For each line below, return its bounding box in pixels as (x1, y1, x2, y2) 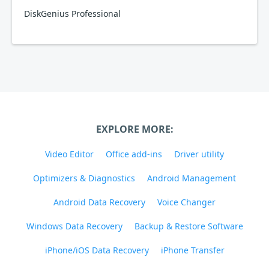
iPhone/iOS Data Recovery (44, 244, 149, 256)
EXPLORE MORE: (95, 122, 174, 136)
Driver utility (174, 148, 224, 160)
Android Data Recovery (53, 196, 145, 208)
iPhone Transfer (160, 244, 225, 256)
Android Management (147, 172, 236, 184)
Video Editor (45, 148, 94, 160)
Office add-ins (106, 148, 162, 160)
